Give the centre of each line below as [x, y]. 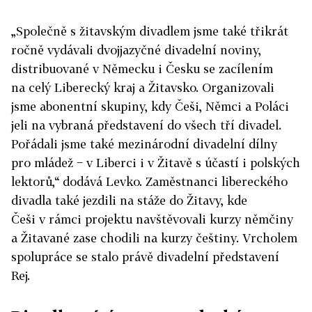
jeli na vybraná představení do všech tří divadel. [146, 125]
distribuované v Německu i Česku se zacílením [142, 69]
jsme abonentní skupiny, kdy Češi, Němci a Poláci [150, 106]
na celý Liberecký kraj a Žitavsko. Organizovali [143, 87]
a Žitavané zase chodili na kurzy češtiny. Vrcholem [154, 238]
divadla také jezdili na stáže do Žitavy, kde [129, 200]
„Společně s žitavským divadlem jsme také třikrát [150, 31]
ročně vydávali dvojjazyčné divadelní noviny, [136, 50]
